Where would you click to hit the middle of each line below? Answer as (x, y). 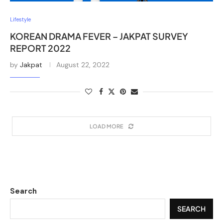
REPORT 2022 (40, 48)
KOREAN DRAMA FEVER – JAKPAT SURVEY (99, 36)
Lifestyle (20, 19)
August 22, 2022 (83, 64)
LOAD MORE (107, 126)
